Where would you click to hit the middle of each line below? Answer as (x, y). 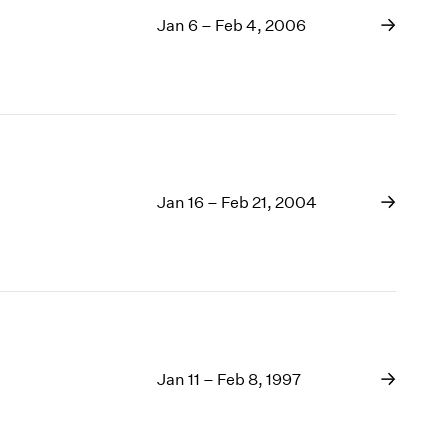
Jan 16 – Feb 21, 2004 (237, 202)
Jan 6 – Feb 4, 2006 (232, 25)
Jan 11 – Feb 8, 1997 (229, 379)
